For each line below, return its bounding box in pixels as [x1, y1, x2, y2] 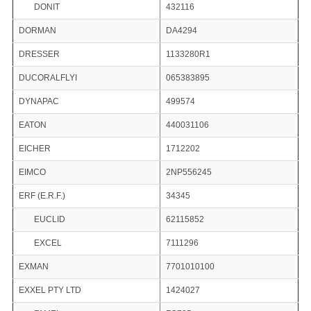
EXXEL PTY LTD [18, 285, 81, 296]
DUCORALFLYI [18, 73, 77, 83]
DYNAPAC [18, 96, 59, 107]
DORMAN [18, 26, 56, 36]
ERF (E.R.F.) [18, 191, 65, 201]
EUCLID [33, 215, 65, 225]
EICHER [18, 144, 51, 154]
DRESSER [18, 49, 60, 60]
